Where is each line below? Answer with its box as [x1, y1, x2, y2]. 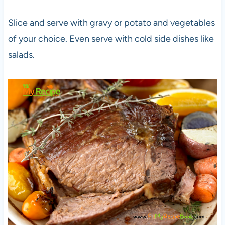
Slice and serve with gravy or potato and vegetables [8, 17, 215, 29]
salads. [8, 49, 35, 61]
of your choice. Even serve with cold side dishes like [8, 33, 214, 45]
